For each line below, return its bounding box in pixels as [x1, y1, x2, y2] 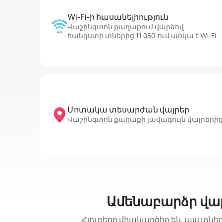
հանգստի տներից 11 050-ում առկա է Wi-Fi [67, 31, 216, 40]
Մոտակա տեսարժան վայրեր [67, 105, 189, 115]
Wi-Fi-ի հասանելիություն [67, 12, 168, 22]
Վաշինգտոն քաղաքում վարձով [67, 22, 184, 31]
